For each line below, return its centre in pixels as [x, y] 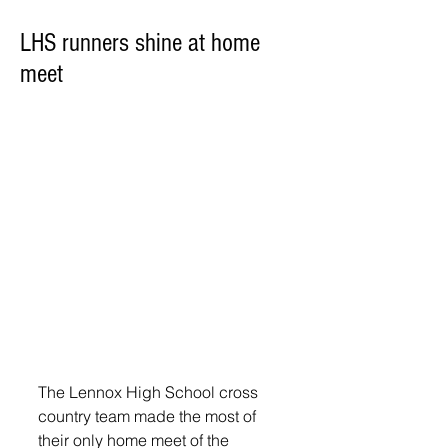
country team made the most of [149, 416]
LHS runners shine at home [140, 43]
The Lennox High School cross [150, 392]
